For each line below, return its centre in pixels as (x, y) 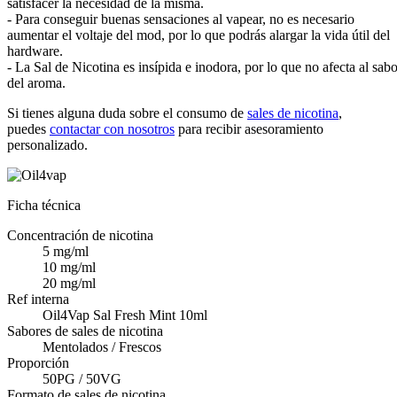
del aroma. (36, 82)
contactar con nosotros (112, 128)
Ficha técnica (44, 205)
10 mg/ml (69, 267)
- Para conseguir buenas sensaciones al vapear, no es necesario (181, 19)
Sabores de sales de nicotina (85, 331)
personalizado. (47, 144)
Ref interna (38, 299)
